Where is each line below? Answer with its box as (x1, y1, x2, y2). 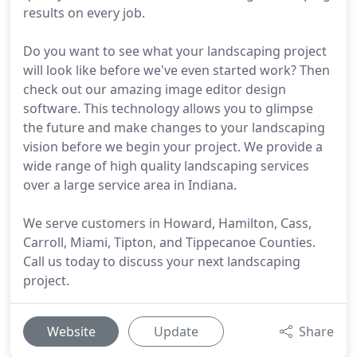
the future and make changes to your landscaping (23, 119, 325, 136)
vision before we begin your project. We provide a (23, 138, 323, 155)
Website (46, 323, 96, 340)
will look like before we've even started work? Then (23, 61, 330, 79)
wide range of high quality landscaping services (23, 157, 309, 175)
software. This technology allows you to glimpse (23, 100, 313, 117)
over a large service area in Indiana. (23, 176, 237, 194)
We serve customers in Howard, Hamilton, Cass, (23, 214, 312, 232)
